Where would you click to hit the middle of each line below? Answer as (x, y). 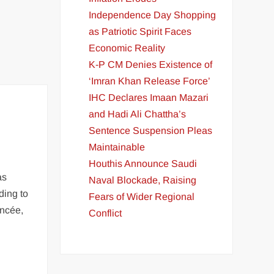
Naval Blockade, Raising (143, 180)
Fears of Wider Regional (142, 196)
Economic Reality (127, 48)
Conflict (106, 213)
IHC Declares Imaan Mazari (149, 97)
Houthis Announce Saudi (143, 163)
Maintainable (117, 147)
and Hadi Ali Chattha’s (138, 114)
